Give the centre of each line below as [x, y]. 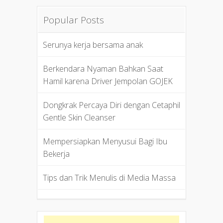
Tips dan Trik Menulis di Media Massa [109, 177]
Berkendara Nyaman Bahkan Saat [103, 68]
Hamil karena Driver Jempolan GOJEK [108, 81]
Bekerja [56, 154]
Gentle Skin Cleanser [79, 117]
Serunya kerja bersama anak [93, 45]
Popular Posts [73, 20]
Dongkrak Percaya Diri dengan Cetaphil [111, 105]
